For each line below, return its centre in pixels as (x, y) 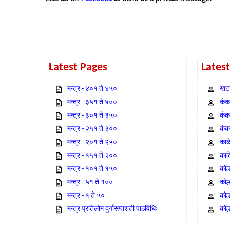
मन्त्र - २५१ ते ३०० (92, 129)
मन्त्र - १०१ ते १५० (92, 169)
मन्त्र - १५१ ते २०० (92, 156)
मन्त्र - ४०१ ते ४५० (92, 89)
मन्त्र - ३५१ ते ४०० (92, 103)
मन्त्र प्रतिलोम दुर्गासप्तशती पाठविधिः (112, 209)
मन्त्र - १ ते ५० (86, 196)
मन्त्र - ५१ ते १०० (90, 183)
